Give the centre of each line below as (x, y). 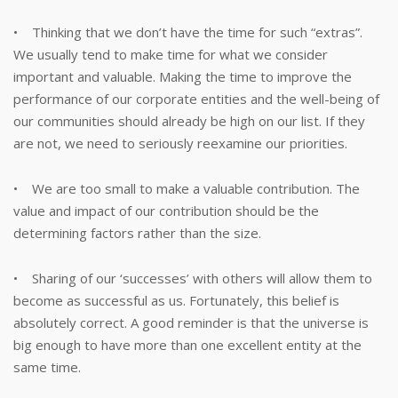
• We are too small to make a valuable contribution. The (187, 188)
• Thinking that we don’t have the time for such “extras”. (188, 32)
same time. (47, 367)
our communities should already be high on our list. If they (189, 121)
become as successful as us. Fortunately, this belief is (176, 300)
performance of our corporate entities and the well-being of (196, 99)
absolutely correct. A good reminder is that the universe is (191, 322)
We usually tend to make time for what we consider (171, 54)
